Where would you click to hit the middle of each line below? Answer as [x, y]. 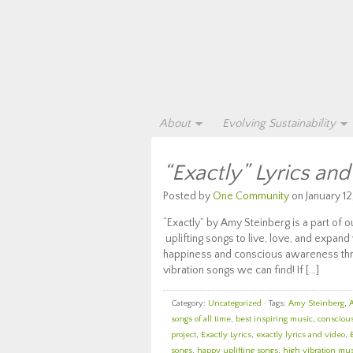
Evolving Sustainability [279, 123]
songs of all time [201, 319]
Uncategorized [235, 303]
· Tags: [275, 303]
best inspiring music [274, 319]
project [184, 335]
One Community [251, 196]
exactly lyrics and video [301, 335]
